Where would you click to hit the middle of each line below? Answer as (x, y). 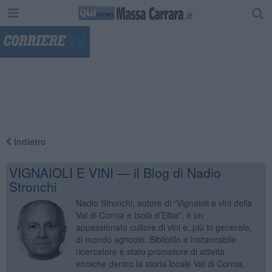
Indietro (29, 141)
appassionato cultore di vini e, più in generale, (164, 227)
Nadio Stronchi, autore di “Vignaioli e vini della (164, 202)
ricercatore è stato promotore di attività (150, 251)
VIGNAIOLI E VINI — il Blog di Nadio (115, 172)
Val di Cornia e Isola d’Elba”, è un (139, 215)
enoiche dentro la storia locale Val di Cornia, (160, 263)
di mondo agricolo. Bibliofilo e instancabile (156, 239)
